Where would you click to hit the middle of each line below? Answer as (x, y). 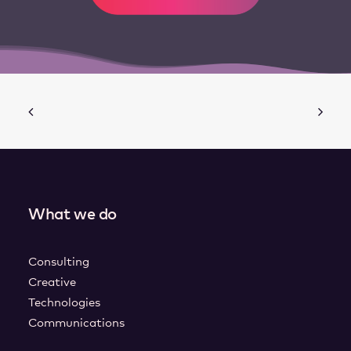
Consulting (59, 262)
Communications (76, 323)
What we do (72, 215)
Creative (52, 282)
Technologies (64, 303)
